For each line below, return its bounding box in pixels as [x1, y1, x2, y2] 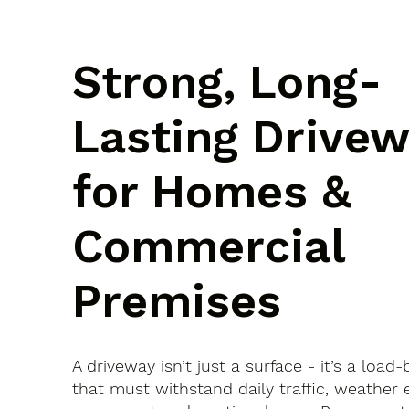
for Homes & [72, 164, 352, 219]
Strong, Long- [72, 55, 383, 110]
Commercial [72, 219, 346, 274]
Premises [72, 274, 282, 329]
